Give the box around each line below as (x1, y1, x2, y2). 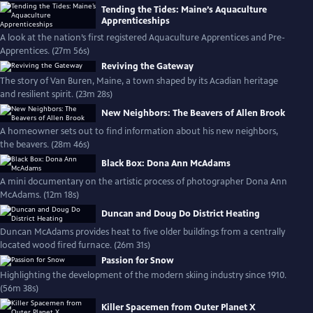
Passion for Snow (101, 255, 174, 266)
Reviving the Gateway (101, 61, 194, 72)
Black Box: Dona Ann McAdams (101, 158, 231, 169)
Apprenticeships (101, 15, 170, 27)
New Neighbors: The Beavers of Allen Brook (101, 108, 285, 119)
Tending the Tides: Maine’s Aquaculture (101, 3, 267, 15)
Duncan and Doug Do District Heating (101, 208, 260, 219)
